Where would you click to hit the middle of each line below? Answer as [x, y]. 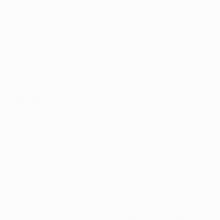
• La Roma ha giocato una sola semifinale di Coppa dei [108, 57]
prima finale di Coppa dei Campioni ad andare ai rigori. [107, 194]
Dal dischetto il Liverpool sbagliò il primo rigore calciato [109, 206]
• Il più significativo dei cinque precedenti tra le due [103, 112]
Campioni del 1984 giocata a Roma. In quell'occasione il [109, 135]
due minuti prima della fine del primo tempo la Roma [104, 159]
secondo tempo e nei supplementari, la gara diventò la [108, 182]
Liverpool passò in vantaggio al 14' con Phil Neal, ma [103, 147]
